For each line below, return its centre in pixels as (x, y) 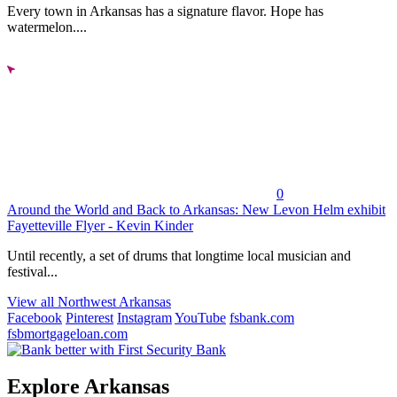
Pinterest (90, 317)
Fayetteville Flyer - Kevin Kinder (100, 225)
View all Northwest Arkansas (89, 301)
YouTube (200, 317)
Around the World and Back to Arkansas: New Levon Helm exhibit (196, 209)
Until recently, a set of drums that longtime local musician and (179, 255)
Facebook (35, 317)
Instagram (144, 317)
